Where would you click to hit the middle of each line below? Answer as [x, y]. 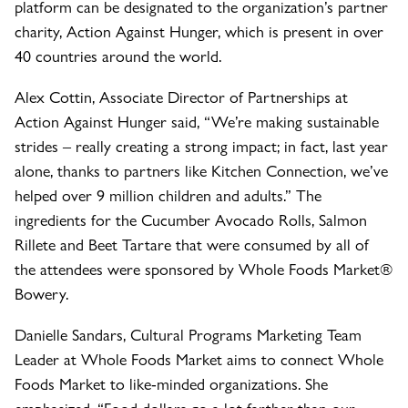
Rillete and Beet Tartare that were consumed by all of [192, 244]
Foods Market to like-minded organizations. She [171, 383]
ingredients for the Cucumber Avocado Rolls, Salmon [191, 219]
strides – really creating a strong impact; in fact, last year [201, 146]
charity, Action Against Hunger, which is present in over [199, 31]
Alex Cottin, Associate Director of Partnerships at [181, 97]
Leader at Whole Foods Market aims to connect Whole [199, 359]
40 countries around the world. [118, 56]
